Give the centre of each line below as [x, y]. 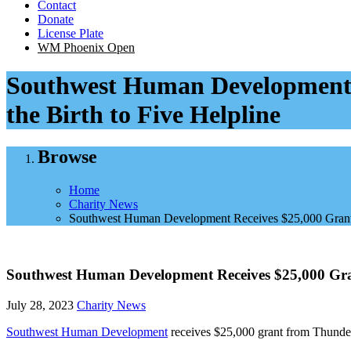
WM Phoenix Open [86, 47]
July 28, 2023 [40, 306]
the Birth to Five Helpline [143, 115]
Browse [67, 156]
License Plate [71, 33]
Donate [56, 19]
